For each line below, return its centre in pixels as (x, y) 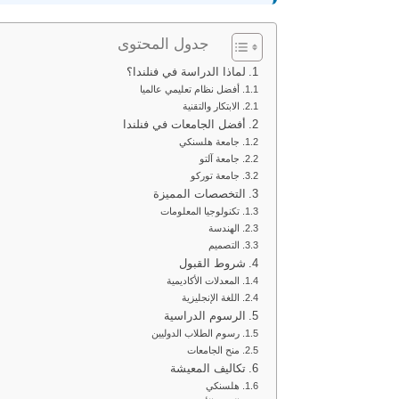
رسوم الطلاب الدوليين (196, 333)
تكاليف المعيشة (208, 369)
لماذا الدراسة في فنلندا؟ (187, 72)
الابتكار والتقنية (212, 106)
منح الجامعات (214, 350)
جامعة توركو (216, 175)
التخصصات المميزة (200, 194)
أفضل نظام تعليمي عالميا (190, 89)
